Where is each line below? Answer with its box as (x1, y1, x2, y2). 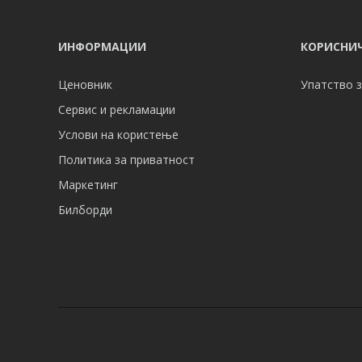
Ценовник (58, 77, 112, 92)
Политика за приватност (58, 152, 195, 167)
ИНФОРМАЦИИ (58, 39, 146, 54)
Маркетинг (58, 177, 118, 192)
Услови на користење (58, 127, 179, 142)
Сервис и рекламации (58, 102, 175, 117)
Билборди (58, 202, 112, 217)
